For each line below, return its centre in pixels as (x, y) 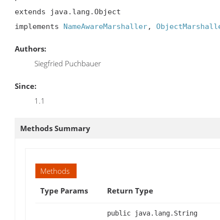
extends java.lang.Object (68, 12)
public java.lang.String (152, 213)
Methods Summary (55, 128)
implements (39, 27)
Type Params (64, 190)
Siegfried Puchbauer (68, 64)
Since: (26, 86)
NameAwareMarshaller (105, 27)
